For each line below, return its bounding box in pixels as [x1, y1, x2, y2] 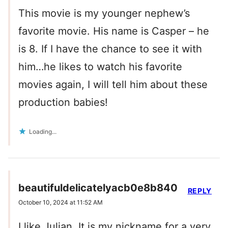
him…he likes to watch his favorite [18, 61, 182, 73]
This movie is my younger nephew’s [18, 7, 190, 20]
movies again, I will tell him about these [18, 78, 208, 91]
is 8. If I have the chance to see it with [18, 43, 202, 55]
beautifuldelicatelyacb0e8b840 [18, 182, 178, 194]
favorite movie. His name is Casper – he [18, 25, 209, 38]
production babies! [18, 96, 108, 109]
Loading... [29, 128, 56, 136]
